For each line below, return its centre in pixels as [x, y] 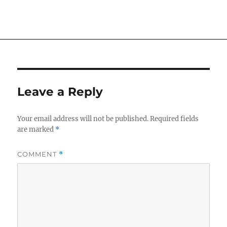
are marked [36, 129]
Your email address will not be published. [83, 119]
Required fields [175, 119]
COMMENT [38, 154]
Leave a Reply [60, 91]
